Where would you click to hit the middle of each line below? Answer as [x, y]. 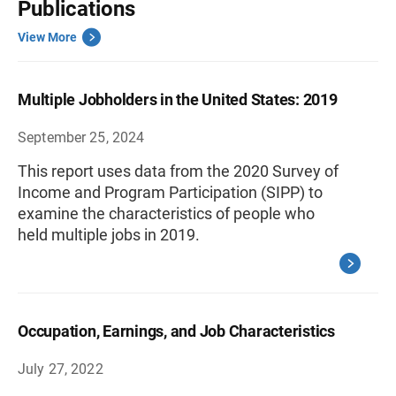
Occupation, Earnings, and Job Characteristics [176, 331]
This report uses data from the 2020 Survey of [178, 171]
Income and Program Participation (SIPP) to [170, 192]
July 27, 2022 [61, 369]
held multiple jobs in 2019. [109, 235]
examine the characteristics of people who [166, 213]
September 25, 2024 [81, 137]
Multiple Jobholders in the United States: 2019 [178, 99]
